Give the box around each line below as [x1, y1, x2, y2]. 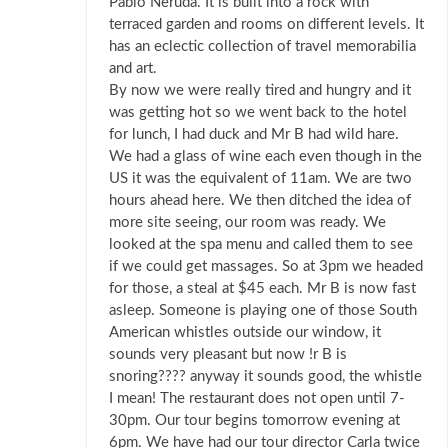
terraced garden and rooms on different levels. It [109, 17, 424, 33]
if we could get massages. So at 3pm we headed [109, 259, 423, 275]
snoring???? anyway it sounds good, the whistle [109, 369, 422, 385]
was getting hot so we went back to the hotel [109, 105, 407, 121]
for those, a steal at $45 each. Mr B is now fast [109, 281, 416, 297]
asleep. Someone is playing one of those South [109, 303, 417, 319]
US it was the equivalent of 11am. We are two [109, 171, 412, 187]
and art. [109, 61, 157, 77]
